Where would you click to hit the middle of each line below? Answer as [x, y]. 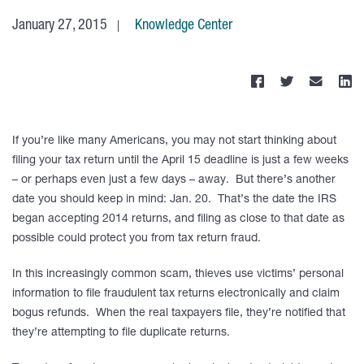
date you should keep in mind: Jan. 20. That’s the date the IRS [174, 200]
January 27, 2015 [60, 26]
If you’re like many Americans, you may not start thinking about [174, 141]
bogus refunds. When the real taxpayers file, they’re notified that [179, 314]
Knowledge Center [184, 26]
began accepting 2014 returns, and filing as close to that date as [178, 219]
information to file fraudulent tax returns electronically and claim [176, 294]
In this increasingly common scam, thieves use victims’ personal [178, 275]
